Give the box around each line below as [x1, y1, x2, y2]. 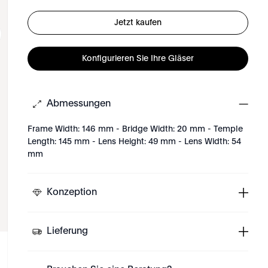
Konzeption [47, 188, 98, 197]
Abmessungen [47, 99, 111, 109]
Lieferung [47, 227, 89, 236]
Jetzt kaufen [114, 18, 162, 27]
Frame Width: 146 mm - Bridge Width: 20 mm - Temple [28, 125, 243, 133]
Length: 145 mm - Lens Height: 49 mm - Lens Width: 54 [28, 138, 242, 146]
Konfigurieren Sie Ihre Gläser [82, 54, 194, 63]
